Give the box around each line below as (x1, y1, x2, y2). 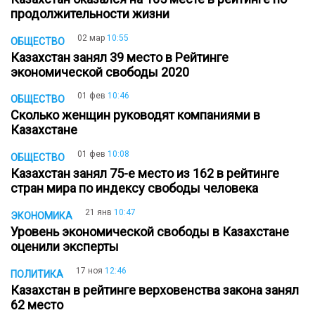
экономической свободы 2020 (11, 64, 195, 79)
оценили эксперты (11, 238, 124, 254)
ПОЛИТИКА (11, 268, 63, 280)
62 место (11, 297, 69, 312)
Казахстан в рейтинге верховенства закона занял (11, 282, 299, 297)
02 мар (77, 32, 105, 43)
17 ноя (76, 265, 103, 276)
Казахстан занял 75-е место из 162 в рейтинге (11, 166, 279, 181)
